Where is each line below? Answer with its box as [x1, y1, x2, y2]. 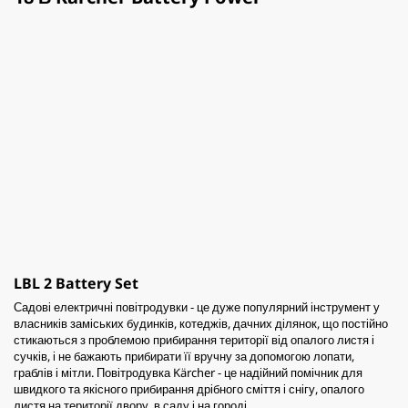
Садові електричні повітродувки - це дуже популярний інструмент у [14, 298, 380, 315]
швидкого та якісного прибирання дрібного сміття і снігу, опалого [14, 380, 364, 397]
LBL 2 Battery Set [14, 272, 138, 293]
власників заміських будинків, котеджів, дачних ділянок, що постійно [14, 314, 388, 331]
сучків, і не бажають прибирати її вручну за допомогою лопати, [14, 347, 354, 364]
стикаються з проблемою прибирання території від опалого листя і [14, 331, 374, 348]
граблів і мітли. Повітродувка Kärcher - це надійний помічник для [14, 363, 362, 381]
